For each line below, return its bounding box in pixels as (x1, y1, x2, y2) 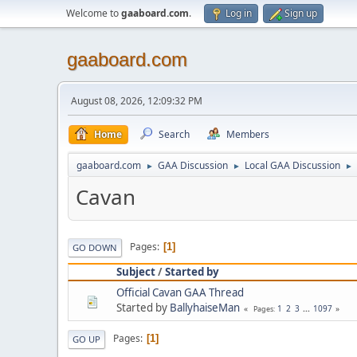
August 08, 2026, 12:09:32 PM (71, 94, 202, 108)
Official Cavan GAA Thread (116, 284, 244, 300)
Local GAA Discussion (245, 159, 340, 172)
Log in (226, 6, 252, 20)
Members (226, 127, 269, 141)
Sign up (284, 6, 317, 20)
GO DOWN (73, 241, 117, 253)
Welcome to (66, 6, 121, 20)
